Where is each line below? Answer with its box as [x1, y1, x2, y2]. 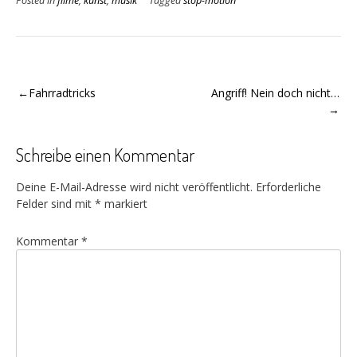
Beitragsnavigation [15, 64, 168, 93]
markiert [101, 196, 147, 212]
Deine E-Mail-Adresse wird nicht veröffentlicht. [16, 179, 253, 195]
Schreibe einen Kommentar [16, 143, 194, 166]
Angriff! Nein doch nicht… [211, 84, 339, 100]
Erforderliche [256, 179, 321, 195]
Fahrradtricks [29, 84, 96, 100]
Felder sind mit [16, 196, 95, 212]
